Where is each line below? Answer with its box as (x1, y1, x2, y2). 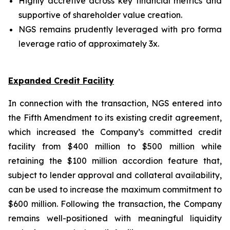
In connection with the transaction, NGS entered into (8, 98, 222, 108)
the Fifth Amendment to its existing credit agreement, (8, 112, 222, 123)
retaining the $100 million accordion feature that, (8, 156, 222, 166)
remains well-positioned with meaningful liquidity (8, 213, 222, 223)
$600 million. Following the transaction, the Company (8, 199, 222, 209)
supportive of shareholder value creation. (18, 10, 182, 20)
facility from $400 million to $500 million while (8, 141, 222, 151)
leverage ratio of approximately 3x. (18, 39, 159, 49)
